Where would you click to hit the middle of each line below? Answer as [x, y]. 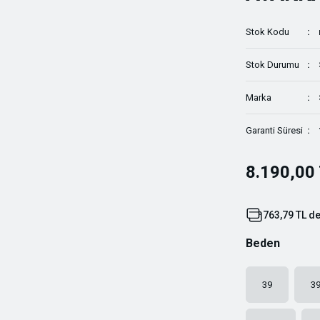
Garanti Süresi [274, 130]
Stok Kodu [267, 32]
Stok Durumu [272, 65]
